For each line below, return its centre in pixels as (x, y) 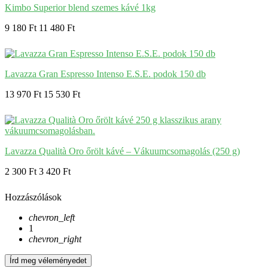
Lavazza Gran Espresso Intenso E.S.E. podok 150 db (105, 74)
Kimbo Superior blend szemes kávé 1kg (80, 8)
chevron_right (55, 239)
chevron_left (52, 218)
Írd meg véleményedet (48, 261)
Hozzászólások (33, 197)
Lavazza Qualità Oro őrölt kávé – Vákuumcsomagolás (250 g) (122, 151)
